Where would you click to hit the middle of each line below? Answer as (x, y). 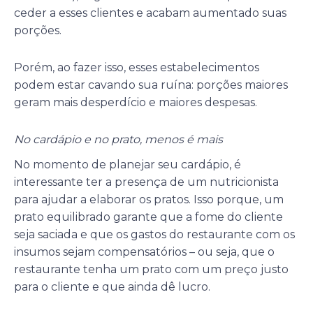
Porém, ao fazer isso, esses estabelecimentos (137, 67)
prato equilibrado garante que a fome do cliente (148, 217)
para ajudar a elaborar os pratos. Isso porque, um (149, 200)
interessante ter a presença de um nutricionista (146, 182)
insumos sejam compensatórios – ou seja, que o (144, 252)
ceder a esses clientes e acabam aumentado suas (150, 13)
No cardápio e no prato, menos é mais (118, 139)
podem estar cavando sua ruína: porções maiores (151, 85)
